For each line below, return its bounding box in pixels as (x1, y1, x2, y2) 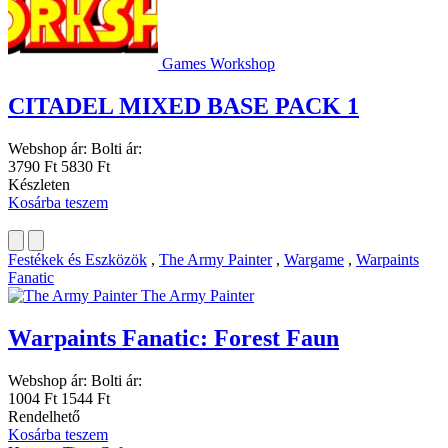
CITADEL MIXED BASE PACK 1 (8, 93, 359, 120)
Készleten (8, 176, 70, 194)
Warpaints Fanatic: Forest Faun (8, 325, 339, 352)
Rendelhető (8, 408, 80, 425)
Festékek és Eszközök (8, 251, 147, 269)
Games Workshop (162, 55, 275, 73)
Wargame (284, 251, 344, 269)
